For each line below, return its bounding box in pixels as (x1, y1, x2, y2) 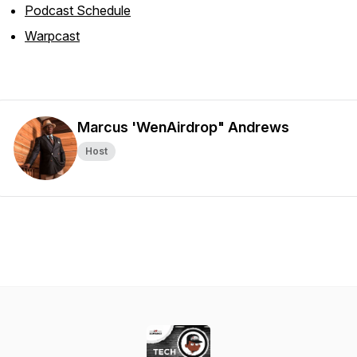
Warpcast (25, 28, 80, 44)
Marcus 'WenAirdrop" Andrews (77, 119, 289, 135)
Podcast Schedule (25, 2, 131, 18)
